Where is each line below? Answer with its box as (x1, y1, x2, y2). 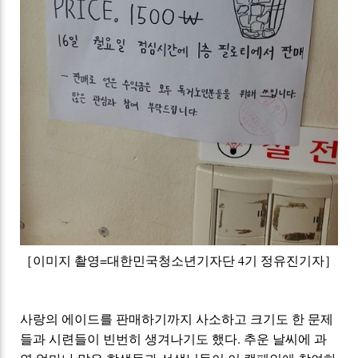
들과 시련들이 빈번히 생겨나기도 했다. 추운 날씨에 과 (20, 330, 328, 348)
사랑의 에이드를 (20, 310, 117, 328)
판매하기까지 (116, 310, 193, 328)
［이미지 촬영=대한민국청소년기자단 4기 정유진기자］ (20, 252, 338, 269)
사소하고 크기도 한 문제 (193, 310, 334, 328)
